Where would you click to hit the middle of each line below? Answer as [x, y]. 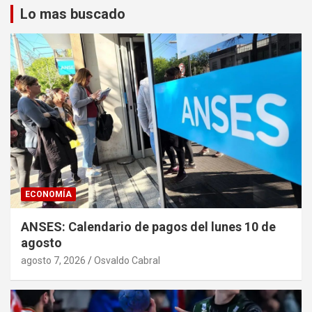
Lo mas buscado [73, 14]
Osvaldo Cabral [127, 261]
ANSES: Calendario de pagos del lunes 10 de [148, 227]
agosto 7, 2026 [53, 261]
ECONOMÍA [48, 195]
